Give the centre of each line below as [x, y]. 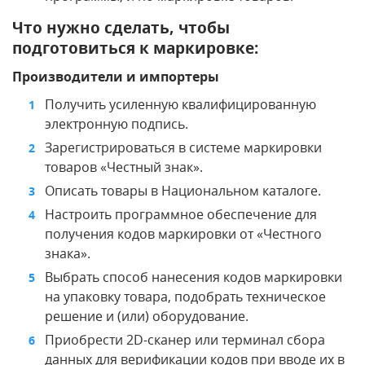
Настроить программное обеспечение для [181, 214]
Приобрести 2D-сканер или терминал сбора [185, 339]
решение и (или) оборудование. [147, 316]
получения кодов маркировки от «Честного [183, 233]
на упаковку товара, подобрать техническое [185, 296]
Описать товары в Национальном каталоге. [183, 190]
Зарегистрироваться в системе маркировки [183, 147]
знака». [68, 253]
